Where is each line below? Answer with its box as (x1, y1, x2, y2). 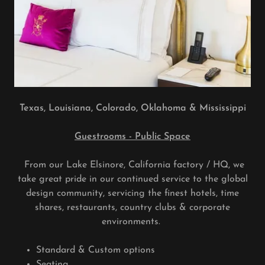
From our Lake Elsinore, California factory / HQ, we (21, 160, 244, 170)
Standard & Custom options (35, 245, 155, 255)
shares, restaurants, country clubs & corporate (35, 203, 230, 212)
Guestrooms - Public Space (75, 132, 190, 141)
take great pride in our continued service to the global (17, 174, 248, 184)
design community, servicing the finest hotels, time (26, 189, 239, 198)
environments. (102, 217, 163, 227)
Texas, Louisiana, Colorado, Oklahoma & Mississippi (19, 104, 246, 113)
